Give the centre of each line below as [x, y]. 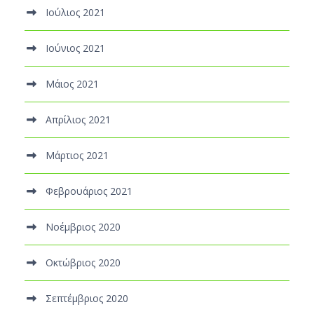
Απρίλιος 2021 [78, 119]
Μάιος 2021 [72, 83]
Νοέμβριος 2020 [83, 226]
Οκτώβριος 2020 [83, 262]
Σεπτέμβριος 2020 [87, 298]
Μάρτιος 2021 [77, 155]
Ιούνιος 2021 [75, 48]
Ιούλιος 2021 [75, 12]
